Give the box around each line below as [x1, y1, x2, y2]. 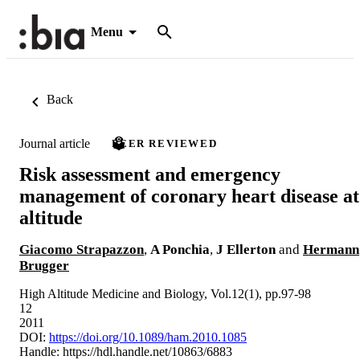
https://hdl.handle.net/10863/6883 [63, 344, 232, 358]
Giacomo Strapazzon [19, 241, 144, 257]
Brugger [19, 257, 69, 273]
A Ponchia [150, 241, 210, 257]
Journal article [19, 136, 90, 150]
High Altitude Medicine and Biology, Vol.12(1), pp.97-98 [19, 286, 311, 301]
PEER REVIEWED [112, 137, 218, 149]
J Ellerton [216, 241, 276, 257]
